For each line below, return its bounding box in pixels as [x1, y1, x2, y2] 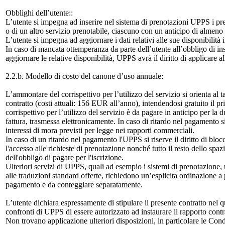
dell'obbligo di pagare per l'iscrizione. [6, 153, 124, 162]
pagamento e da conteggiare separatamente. [6, 180, 143, 189]
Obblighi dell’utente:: [6, 9, 73, 17]
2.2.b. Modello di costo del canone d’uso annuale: [6, 72, 163, 80]
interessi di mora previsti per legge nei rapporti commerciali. [6, 126, 194, 135]
